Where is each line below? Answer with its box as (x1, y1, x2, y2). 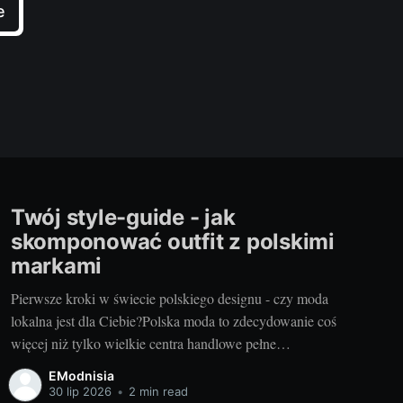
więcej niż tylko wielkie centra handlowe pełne (10, 333, 276, 353)
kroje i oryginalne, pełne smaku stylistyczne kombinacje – (10, 378, 336, 398)
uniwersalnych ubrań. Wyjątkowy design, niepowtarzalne (10, 355, 334, 375)
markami (10, 253, 103, 280)
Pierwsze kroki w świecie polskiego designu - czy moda (10, 288, 328, 308)
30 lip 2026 (48, 384, 112, 399)
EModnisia (48, 368, 114, 384)
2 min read (124, 384, 188, 399)
